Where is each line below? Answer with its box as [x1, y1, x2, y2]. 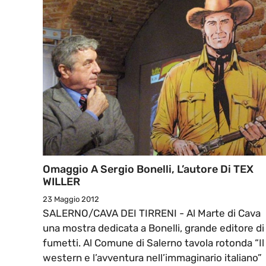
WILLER [43, 175, 80, 189]
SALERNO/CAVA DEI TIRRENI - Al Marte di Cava [43, 207, 261, 220]
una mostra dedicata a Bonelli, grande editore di [43, 222, 264, 235]
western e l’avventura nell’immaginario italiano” [43, 252, 262, 264]
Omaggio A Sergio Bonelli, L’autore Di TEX [43, 163, 254, 176]
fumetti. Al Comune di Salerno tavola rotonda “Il [43, 237, 264, 249]
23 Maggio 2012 [43, 195, 99, 204]
